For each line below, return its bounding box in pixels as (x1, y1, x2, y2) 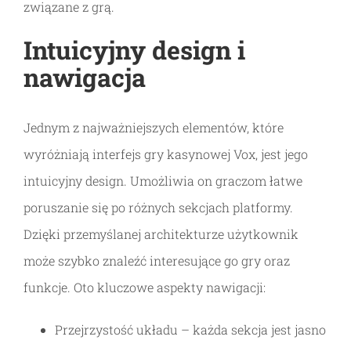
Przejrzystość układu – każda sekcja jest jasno (55, 321, 326, 338)
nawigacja (24, 60, 146, 94)
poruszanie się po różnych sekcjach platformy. (24, 199, 293, 215)
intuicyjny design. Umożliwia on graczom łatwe (24, 172, 302, 189)
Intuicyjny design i (24, 33, 245, 67)
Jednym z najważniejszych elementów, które (24, 119, 284, 136)
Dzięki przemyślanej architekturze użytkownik (24, 226, 299, 242)
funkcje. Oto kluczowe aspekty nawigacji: (24, 279, 266, 295)
